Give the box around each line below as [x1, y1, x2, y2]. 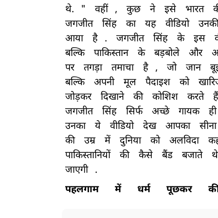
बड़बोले [154, 47, 180, 60]
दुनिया [120, 135, 141, 148]
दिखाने [101, 91, 124, 104]
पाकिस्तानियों [65, 149, 110, 163]
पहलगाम [65, 183, 99, 197]
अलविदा [169, 135, 199, 148]
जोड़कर [65, 91, 91, 104]
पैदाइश [145, 76, 170, 90]
